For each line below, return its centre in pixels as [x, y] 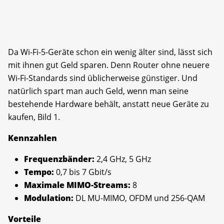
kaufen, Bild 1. [34, 117]
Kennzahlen [32, 138]
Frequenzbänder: [59, 159]
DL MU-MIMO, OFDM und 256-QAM [139, 198]
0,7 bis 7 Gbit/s [84, 172]
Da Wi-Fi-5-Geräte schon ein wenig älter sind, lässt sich [110, 52]
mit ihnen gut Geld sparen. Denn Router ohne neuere [109, 65]
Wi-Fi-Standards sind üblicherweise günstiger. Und [103, 78]
